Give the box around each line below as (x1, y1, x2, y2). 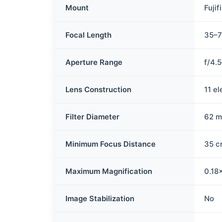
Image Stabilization (65, 194, 135, 203)
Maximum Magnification (65, 166, 153, 176)
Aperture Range (65, 57, 123, 67)
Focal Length (65, 30, 112, 40)
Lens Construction (65, 85, 132, 94)
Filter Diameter (65, 112, 120, 121)
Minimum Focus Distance (65, 139, 156, 149)
